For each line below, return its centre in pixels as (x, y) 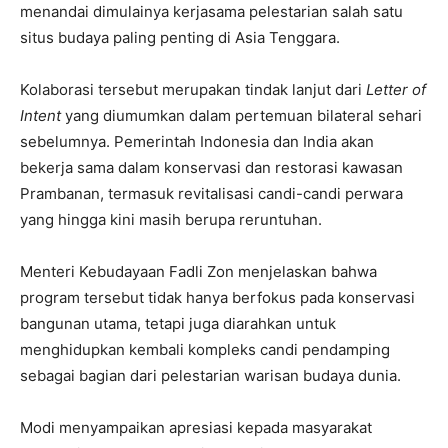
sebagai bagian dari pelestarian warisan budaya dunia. (210, 376)
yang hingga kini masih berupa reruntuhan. (171, 220)
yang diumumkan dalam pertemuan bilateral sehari (241, 116)
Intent (40, 116)
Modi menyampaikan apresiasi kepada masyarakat (196, 428)
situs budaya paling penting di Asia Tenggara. (180, 38)
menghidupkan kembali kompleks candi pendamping (205, 350)
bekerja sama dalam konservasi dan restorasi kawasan (211, 168)
